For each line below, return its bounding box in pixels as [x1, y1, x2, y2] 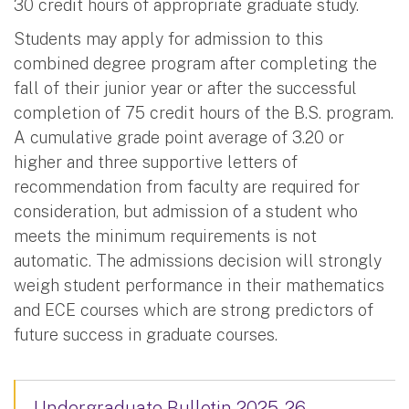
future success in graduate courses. [14, 324, 278, 344]
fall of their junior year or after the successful [14, 78, 357, 98]
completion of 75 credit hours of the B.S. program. [14, 102, 393, 122]
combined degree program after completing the [14, 53, 377, 73]
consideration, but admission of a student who [14, 201, 358, 221]
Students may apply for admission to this [14, 28, 323, 48]
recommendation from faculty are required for [14, 176, 360, 196]
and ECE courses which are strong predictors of [14, 299, 373, 320]
